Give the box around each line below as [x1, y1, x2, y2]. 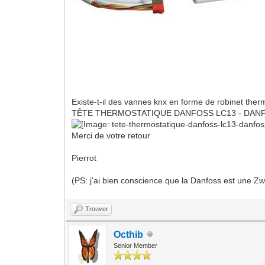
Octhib [114, 229, 144, 240]
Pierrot [72, 153, 97, 163]
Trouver [85, 205, 109, 212]
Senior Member [114, 241, 158, 249]
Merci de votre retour [72, 130, 151, 140]
